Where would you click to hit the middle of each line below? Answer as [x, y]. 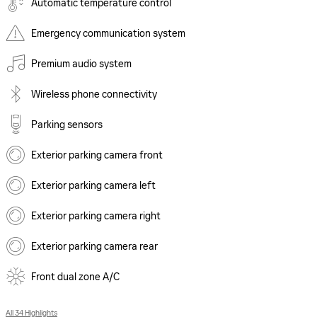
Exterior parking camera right [96, 216]
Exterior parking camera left [93, 186]
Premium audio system [81, 64]
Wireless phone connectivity [94, 94]
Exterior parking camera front [97, 155]
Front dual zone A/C [75, 277]
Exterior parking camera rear [94, 247]
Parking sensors [67, 125]
